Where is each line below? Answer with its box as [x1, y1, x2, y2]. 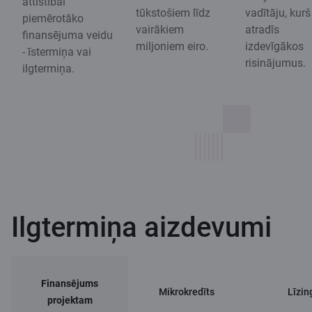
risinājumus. [245, 56, 306, 70]
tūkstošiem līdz [136, 6, 210, 19]
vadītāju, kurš [245, 6, 311, 19]
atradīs [245, 22, 279, 36]
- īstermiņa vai [22, 45, 91, 58]
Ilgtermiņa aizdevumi [11, 210, 272, 244]
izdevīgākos [245, 39, 304, 53]
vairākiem [136, 22, 184, 36]
